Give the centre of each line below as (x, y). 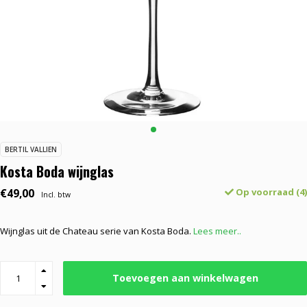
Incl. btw (56, 195)
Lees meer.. (217, 231)
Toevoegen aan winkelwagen (185, 278)
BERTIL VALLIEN (31, 149)
